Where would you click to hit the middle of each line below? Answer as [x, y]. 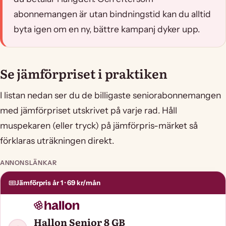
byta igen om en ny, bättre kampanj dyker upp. [107, 29]
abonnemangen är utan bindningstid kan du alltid [112, 14]
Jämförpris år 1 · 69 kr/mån [58, 183]
